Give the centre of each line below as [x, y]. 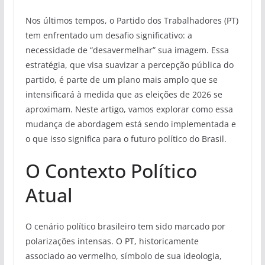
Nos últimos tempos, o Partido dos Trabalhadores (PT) [132, 21]
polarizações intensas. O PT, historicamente [112, 241]
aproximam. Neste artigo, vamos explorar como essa [129, 109]
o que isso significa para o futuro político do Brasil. [126, 139]
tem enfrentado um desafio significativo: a [109, 35]
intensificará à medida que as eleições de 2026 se [124, 95]
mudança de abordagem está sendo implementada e [130, 124]
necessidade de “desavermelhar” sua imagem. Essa [127, 50]
